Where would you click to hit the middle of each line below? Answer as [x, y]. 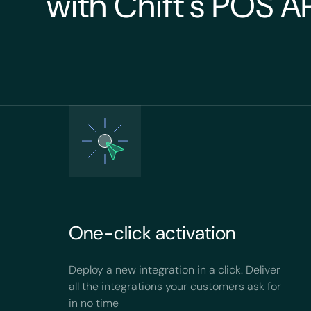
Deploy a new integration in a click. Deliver [175, 270]
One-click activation [152, 233]
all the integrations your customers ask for [175, 286]
